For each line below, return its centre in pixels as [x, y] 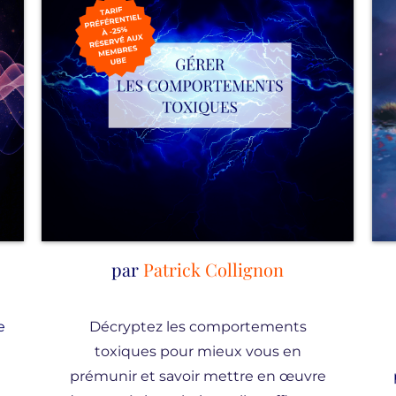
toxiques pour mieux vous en [198, 351]
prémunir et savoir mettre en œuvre [198, 376]
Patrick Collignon [214, 269]
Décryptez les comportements [198, 327]
